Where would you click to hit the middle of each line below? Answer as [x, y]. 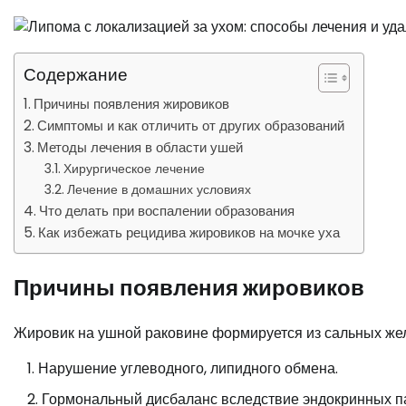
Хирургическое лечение [134, 169]
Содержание [76, 75]
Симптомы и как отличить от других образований [191, 126]
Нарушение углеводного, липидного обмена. [188, 368]
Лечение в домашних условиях [159, 189]
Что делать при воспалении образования [167, 211]
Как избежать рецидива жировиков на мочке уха [189, 232]
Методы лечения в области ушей [140, 147]
